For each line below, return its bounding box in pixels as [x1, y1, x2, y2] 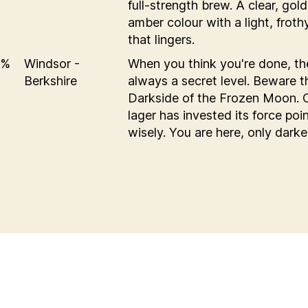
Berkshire [24, 73, 77, 88]
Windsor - [24, 56, 80, 71]
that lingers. [128, 32, 195, 47]
